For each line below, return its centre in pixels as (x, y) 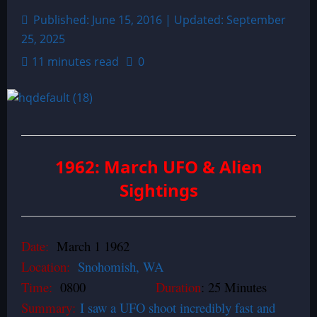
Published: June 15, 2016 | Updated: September (158, 20)
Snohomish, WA (121, 266)
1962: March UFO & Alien (158, 167)
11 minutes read (75, 62)
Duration (178, 287)
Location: (50, 266)
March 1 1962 (89, 246)
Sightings (158, 190)
